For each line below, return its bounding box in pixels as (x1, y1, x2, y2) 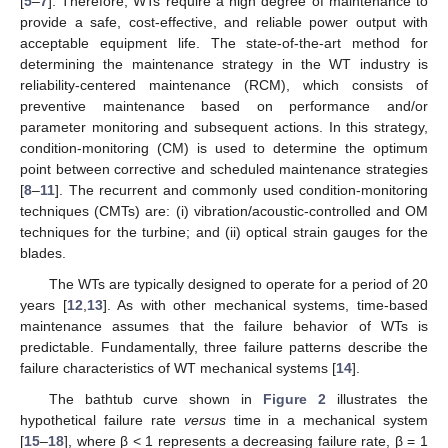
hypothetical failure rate (20, 411, 184, 428)
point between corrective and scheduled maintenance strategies (20, 160, 428, 177)
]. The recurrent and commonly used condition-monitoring (55, 181, 428, 198)
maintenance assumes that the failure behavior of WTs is (20, 317, 428, 334)
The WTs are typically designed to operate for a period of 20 (48, 275, 428, 292)
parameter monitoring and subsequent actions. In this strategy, (20, 118, 428, 135)
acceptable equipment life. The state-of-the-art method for (20, 34, 428, 51)
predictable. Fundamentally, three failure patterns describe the (20, 338, 428, 355)
